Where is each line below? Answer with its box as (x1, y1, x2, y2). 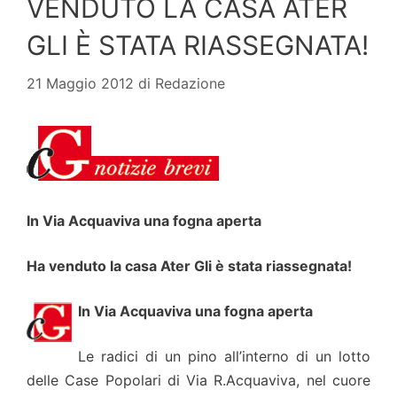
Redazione (155, 74, 225, 93)
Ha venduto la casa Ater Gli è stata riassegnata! (27, 257, 352, 276)
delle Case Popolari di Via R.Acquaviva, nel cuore (27, 371, 370, 390)
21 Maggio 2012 (27, 74, 134, 93)
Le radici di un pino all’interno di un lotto (78, 347, 370, 366)
